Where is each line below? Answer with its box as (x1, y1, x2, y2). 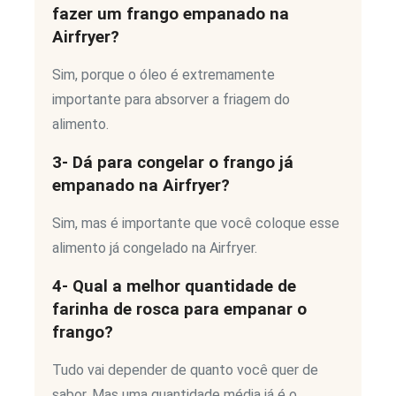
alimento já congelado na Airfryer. (52, 240, 257, 257)
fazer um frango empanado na (52, 4, 289, 25)
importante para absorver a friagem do (52, 91, 290, 109)
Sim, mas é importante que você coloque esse (52, 215, 339, 232)
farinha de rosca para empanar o (52, 300, 307, 320)
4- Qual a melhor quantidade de (52, 277, 296, 297)
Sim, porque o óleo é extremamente (52, 66, 275, 84)
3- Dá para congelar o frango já (52, 153, 293, 173)
